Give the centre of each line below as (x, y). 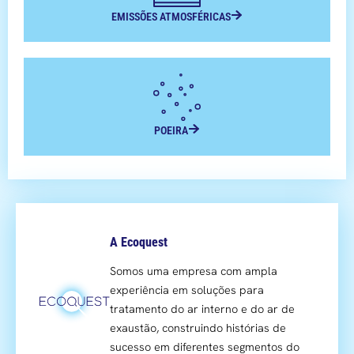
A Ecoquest (139, 243)
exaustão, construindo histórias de (198, 328)
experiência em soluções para (187, 290)
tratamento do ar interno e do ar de (203, 309)
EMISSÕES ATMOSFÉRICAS (171, 17)
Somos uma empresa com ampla (194, 271)
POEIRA (171, 131)
